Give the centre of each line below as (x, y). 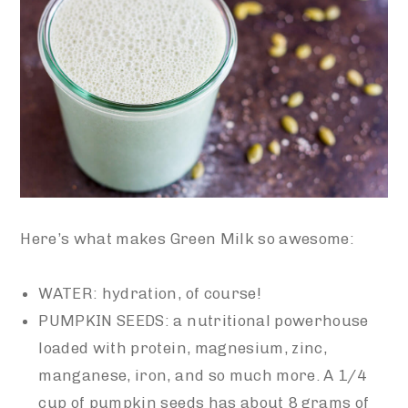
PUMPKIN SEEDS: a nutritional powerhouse (204, 320)
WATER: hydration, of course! (150, 293)
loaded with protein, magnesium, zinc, (183, 347)
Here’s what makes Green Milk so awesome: (187, 238)
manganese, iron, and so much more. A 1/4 (202, 375)
